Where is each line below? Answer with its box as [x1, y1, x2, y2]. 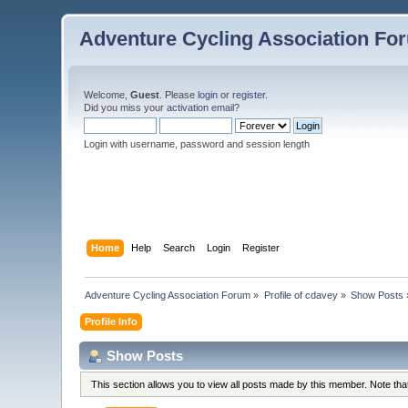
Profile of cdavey [263, 289, 338, 301]
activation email [167, 102, 235, 113]
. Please [159, 89, 199, 100]
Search [162, 241, 195, 253]
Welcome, [84, 89, 131, 100]
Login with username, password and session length [84, 138, 311, 149]
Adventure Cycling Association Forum [85, 289, 251, 301]
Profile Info [85, 315, 138, 327]
